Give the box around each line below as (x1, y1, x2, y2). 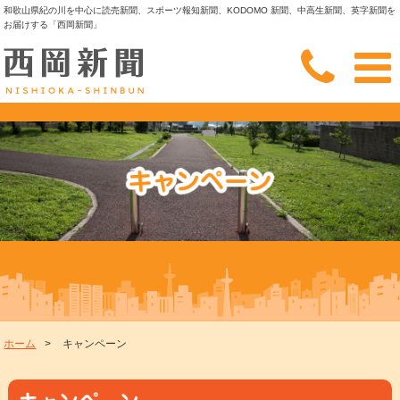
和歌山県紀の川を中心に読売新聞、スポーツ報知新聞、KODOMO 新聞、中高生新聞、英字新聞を (4, 5, 396, 15)
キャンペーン (62, 337, 128, 351)
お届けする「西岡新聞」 (4, 20, 103, 29)
